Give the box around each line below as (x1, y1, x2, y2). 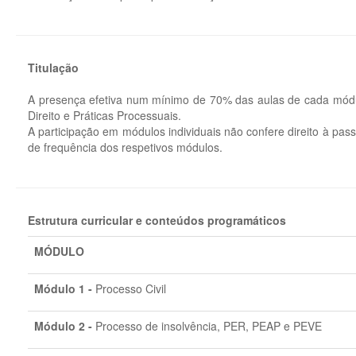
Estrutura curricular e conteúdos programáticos (28, 212, 286, 228)
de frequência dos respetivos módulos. (28, 139, 222, 155)
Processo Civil (95, 281, 166, 296)
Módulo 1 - (34, 281, 95, 296)
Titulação (28, 60, 79, 75)
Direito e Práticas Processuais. (28, 107, 181, 123)
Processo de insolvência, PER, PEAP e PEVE (95, 318, 322, 334)
